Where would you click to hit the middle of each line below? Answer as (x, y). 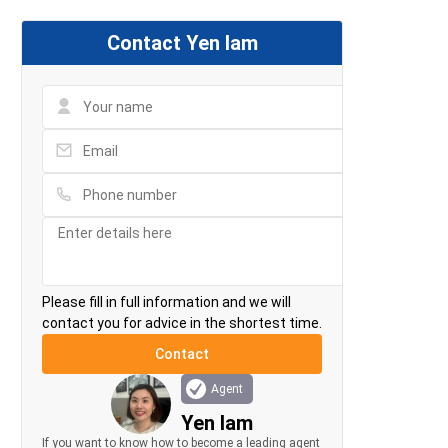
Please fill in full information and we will (166, 302)
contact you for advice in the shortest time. (182, 323)
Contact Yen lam (182, 43)
